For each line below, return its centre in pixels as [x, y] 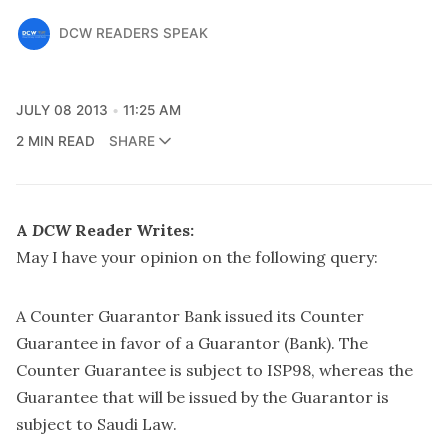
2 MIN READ [55, 140]
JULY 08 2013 [62, 109]
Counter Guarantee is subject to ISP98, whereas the [214, 369]
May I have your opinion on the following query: [197, 256]
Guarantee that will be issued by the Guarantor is [202, 396]
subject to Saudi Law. [96, 423]
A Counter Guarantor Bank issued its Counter [190, 315]
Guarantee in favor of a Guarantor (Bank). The [192, 342]
